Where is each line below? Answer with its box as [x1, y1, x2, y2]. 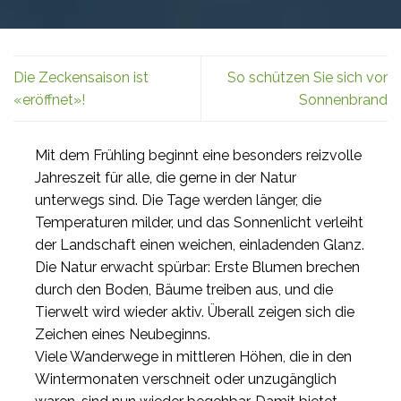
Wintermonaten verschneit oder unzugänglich [35, 371, 337, 388]
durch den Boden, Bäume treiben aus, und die [35, 281, 333, 298]
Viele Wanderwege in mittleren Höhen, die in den [35, 348, 352, 365]
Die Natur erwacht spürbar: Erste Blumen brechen [35, 259, 360, 276]
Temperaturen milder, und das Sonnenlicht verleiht [35, 214, 363, 231]
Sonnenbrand [299, 91, 388, 109]
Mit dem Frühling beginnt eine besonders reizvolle [35, 147, 362, 164]
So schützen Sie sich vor [227, 69, 388, 87]
